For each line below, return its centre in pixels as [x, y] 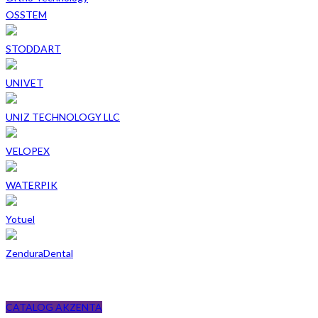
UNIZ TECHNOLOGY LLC [63, 116]
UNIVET [24, 82]
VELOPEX [28, 150]
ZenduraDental [39, 253]
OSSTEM [26, 14]
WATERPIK [32, 185]
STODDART [33, 48]
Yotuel [20, 219]
